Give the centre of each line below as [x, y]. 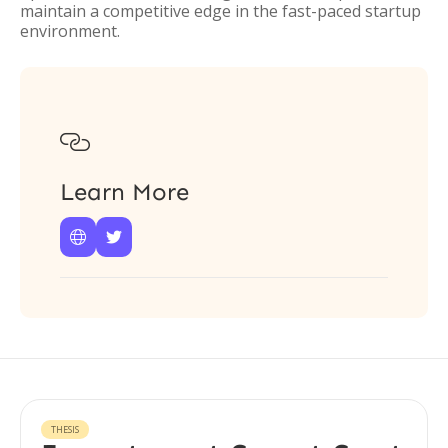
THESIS [65, 429]
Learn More [124, 191]
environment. [70, 31]
